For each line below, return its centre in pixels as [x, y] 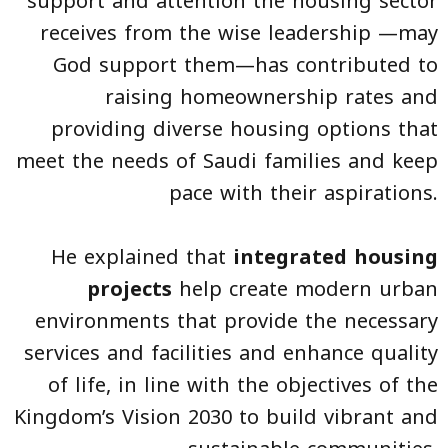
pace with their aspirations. [303, 192]
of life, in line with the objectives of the [243, 384]
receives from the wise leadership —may [239, 32]
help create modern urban [308, 288]
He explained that [142, 256]
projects [133, 288]
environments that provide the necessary [236, 320]
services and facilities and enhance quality [231, 352]
